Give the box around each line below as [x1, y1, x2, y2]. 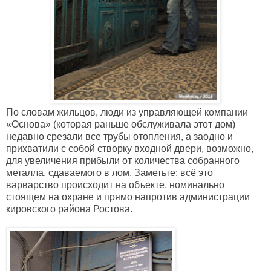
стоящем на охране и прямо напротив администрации [6, 192, 250, 203]
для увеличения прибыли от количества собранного [6, 155, 240, 166]
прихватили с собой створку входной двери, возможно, [6, 143, 253, 154]
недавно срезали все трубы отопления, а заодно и [6, 131, 233, 142]
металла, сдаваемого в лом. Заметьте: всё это [6, 168, 213, 178]
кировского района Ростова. [6, 204, 132, 215]
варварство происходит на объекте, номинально [6, 180, 224, 191]
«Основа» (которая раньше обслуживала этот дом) [6, 119, 235, 130]
